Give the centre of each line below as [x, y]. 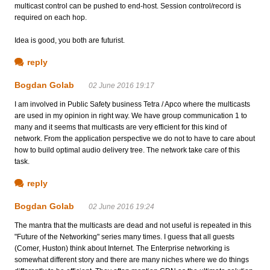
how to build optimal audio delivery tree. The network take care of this [127, 150]
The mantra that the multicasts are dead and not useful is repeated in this [133, 225]
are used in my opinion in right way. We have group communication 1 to [131, 115]
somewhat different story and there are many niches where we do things [132, 259]
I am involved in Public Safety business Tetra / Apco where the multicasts [132, 104]
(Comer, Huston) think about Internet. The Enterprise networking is [122, 248]
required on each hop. [51, 17]
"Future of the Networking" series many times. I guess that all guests [124, 237]
